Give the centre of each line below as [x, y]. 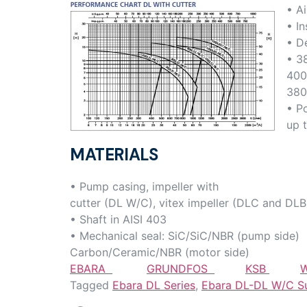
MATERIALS [114, 154]
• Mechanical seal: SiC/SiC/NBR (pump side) [185, 235]
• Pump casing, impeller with [144, 186]
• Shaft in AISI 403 [118, 219]
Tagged [91, 285]
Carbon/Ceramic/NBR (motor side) [160, 252]
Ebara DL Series [154, 285]
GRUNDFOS [181, 268]
